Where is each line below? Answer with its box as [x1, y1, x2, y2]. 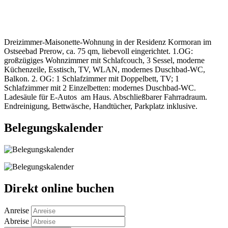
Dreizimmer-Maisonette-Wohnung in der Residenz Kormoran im [4, 38, 211, 47]
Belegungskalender [4, 121, 103, 135]
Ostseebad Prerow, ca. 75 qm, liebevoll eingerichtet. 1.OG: [4, 47, 193, 56]
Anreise [4, 206, 31, 215]
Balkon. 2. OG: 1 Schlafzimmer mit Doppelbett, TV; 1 [4, 74, 179, 83]
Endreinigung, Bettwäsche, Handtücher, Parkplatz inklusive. [4, 102, 197, 111]
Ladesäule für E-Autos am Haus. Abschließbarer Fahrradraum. [4, 93, 207, 102]
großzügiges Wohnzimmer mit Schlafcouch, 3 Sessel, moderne [4, 56, 205, 65]
